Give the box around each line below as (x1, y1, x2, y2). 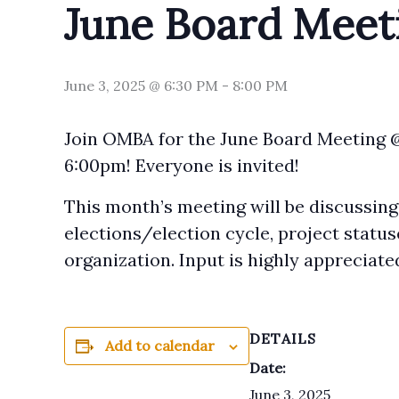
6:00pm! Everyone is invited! (64, 154, 299, 176)
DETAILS (249, 330, 316, 347)
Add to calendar (105, 337, 215, 354)
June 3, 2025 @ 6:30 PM (64, 77, 218, 94)
